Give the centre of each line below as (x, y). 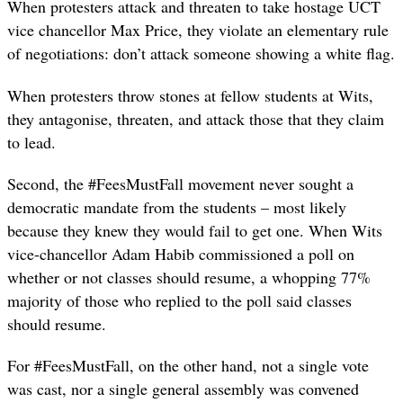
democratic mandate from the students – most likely (177, 206)
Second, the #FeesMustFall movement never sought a (180, 183)
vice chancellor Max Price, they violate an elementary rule (198, 30)
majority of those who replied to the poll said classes (179, 300)
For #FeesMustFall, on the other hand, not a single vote (188, 365)
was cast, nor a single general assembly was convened (183, 388)
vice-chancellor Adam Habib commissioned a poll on (181, 253)
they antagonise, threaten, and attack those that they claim (196, 118)
